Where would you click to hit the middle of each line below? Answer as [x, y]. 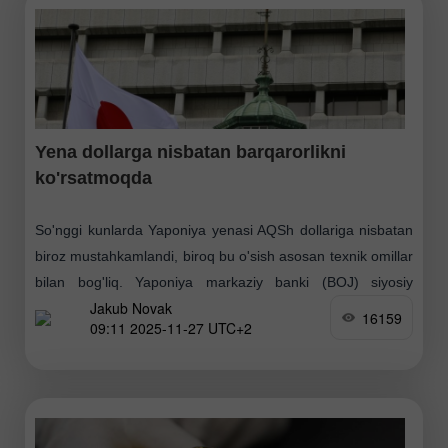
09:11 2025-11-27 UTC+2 [171, 327]
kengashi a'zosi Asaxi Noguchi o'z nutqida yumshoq [224, 308]
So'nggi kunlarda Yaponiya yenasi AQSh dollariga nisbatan [224, 230]
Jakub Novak [131, 307]
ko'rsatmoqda [93, 178]
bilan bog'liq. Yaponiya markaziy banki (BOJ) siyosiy [224, 282]
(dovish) [60, 334]
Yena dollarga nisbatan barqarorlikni [190, 152]
